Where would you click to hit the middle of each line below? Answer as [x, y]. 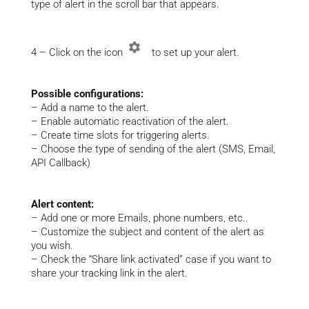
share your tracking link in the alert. [109, 273]
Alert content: [62, 204]
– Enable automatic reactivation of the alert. [130, 121]
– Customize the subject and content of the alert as [147, 232]
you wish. [52, 246]
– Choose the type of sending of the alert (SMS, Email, [153, 149]
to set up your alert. [192, 52]
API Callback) [60, 163]
